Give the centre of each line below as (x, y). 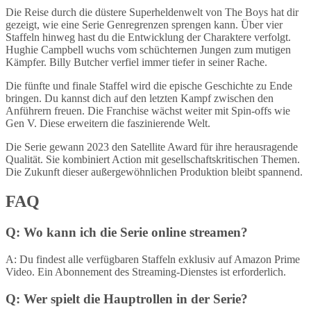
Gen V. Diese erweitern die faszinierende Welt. (108, 124)
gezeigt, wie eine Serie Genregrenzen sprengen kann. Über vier (144, 25)
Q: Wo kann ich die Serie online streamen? (127, 233)
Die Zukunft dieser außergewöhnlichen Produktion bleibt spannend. (154, 172)
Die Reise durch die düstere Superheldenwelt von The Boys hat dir (152, 12)
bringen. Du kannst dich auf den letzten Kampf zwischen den (140, 99)
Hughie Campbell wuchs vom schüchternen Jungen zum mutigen (148, 50)
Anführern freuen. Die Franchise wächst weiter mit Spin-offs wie (148, 111)
